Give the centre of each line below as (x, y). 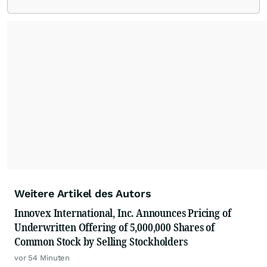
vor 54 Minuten (42, 258)
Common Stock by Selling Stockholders (101, 242)
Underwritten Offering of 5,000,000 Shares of (115, 227)
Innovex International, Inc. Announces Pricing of (123, 213)
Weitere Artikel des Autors (83, 194)
